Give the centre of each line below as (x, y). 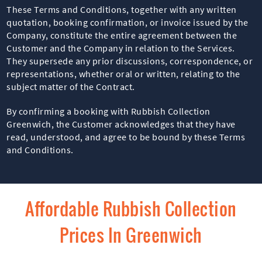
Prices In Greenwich (131, 235)
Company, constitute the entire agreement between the (122, 35)
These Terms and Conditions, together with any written (122, 9)
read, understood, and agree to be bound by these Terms (126, 137)
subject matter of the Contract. (71, 86)
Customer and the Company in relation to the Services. (121, 48)
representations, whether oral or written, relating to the (123, 73)
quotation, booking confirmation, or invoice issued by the (127, 22)
